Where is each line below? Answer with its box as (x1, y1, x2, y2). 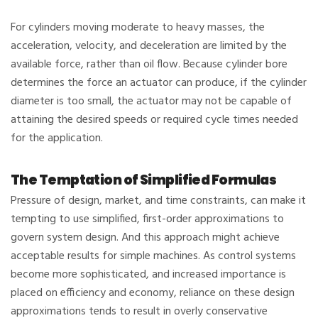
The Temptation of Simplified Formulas (11, 170, 277, 190)
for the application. (11, 129, 103, 148)
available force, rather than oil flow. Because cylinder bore (11, 55, 287, 75)
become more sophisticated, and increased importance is (11, 265, 286, 285)
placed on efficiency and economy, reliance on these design (11, 284, 295, 303)
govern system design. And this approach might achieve (11, 229, 280, 248)
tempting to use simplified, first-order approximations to (11, 210, 284, 229)
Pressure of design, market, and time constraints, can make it (11, 192, 306, 211)
